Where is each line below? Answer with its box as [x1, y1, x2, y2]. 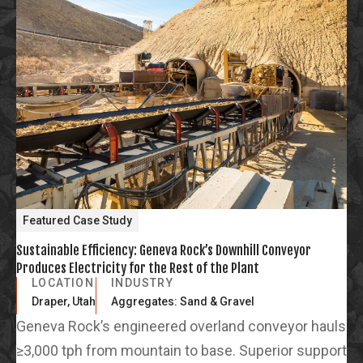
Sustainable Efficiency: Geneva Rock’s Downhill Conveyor [16, 242, 311, 259]
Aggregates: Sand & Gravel [111, 295, 254, 309]
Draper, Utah [32, 295, 96, 309]
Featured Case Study [23, 214, 132, 228]
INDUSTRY [111, 276, 174, 290]
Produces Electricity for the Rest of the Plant [16, 260, 259, 277]
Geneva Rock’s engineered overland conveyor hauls [16, 318, 346, 335]
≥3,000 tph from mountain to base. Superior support [16, 342, 347, 360]
